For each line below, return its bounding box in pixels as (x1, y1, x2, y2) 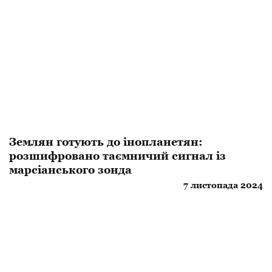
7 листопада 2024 (183, 180, 263, 190)
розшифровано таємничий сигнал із (9, 149, 226, 162)
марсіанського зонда (9, 163, 132, 176)
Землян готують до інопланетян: (9, 135, 203, 148)
